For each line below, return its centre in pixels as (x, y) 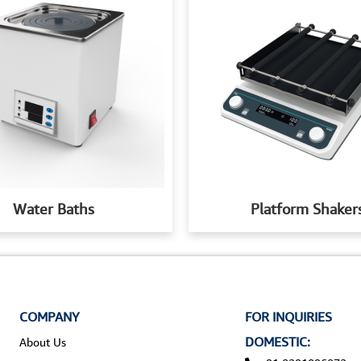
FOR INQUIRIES (288, 317)
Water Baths (54, 209)
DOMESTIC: (277, 342)
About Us (42, 342)
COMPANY (49, 317)
